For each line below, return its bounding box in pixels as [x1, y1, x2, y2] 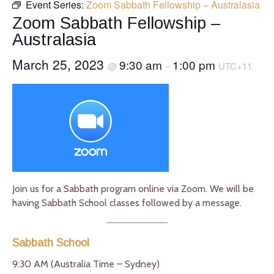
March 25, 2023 [12, 54, 108, 73]
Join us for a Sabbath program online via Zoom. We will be [12, 182, 254, 194]
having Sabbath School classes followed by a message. [12, 196, 242, 209]
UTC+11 [218, 59, 252, 72]
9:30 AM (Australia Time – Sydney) [12, 257, 162, 270]
